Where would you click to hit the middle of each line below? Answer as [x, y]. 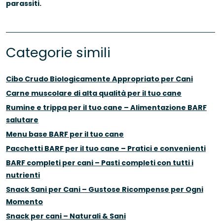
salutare [22, 120]
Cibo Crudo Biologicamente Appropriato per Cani [99, 79]
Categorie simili [58, 53]
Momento [24, 202]
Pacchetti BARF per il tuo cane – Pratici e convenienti [106, 149]
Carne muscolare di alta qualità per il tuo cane [94, 93]
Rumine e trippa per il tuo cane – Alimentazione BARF [106, 108]
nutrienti [23, 175]
